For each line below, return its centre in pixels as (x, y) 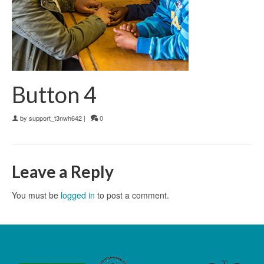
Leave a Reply (63, 171)
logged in (78, 195)
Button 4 (54, 94)
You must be (36, 195)
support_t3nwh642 (55, 118)
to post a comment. (132, 195)
